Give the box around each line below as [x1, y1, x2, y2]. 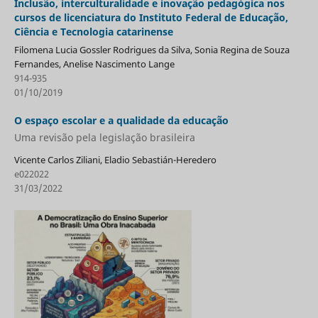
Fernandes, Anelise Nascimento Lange [13, 57, 175, 70]
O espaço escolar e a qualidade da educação [13, 114, 229, 127]
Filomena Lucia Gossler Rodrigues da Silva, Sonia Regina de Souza [13, 43, 290, 56]
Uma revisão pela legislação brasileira [13, 130, 195, 144]
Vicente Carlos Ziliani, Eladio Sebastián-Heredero [13, 153, 216, 167]
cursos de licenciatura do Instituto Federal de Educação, [13, 11, 288, 24]
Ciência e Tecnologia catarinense [13, 25, 173, 38]
